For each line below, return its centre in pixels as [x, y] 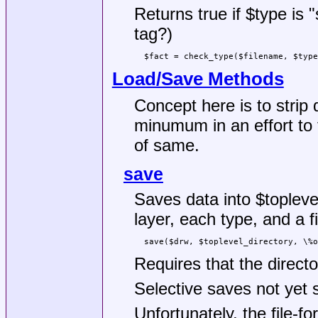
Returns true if [190, 13]
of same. [166, 146]
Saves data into [194, 199]
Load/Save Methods [198, 79]
